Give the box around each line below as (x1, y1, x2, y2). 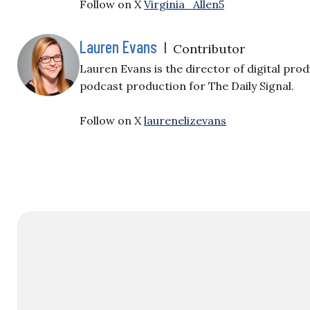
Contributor (173, 41, 245, 57)
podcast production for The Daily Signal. (80, 79, 294, 93)
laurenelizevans (144, 113, 226, 127)
